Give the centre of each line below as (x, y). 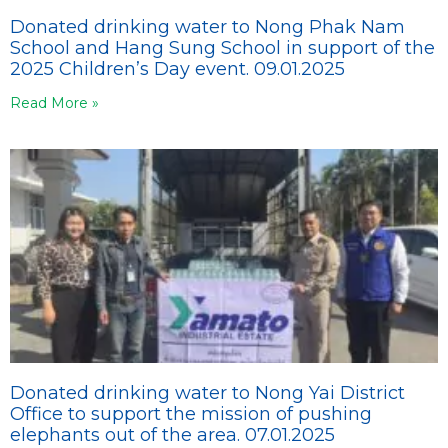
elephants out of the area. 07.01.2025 (172, 434)
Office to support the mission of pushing (191, 413)
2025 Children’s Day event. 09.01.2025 (177, 68)
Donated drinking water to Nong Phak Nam (207, 26)
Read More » (54, 102)
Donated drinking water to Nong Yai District (207, 392)
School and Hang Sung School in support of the (222, 47)
